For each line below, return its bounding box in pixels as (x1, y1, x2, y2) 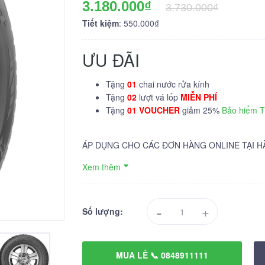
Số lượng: (82, 205, 123, 217)
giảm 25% (180, 104, 222, 116)
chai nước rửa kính (139, 78, 209, 90)
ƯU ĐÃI (82, 48, 140, 72)
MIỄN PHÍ (180, 91, 217, 103)
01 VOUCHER (127, 104, 180, 116)
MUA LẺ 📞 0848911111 (116, 249, 208, 261)
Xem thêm (82, 161, 121, 173)
